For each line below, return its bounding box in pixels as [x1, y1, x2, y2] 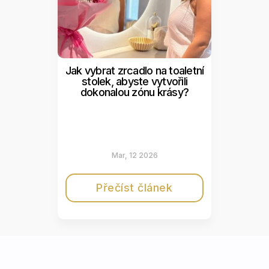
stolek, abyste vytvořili [82, 74, 187, 88]
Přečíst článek [96, 181, 173, 195]
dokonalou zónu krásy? [80, 85, 189, 98]
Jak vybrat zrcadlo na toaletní [65, 64, 204, 77]
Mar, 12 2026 [111, 150, 158, 160]
